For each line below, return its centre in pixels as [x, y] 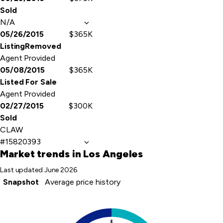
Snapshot [21, 182]
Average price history [83, 182]
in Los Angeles [106, 154]
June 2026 [60, 170]
